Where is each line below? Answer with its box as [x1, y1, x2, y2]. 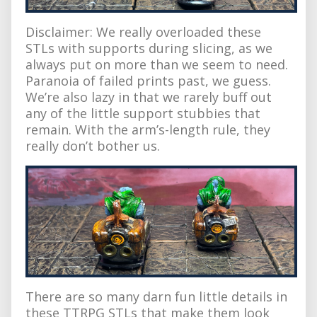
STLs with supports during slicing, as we [25, 39, 272, 57]
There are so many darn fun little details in [25, 287, 287, 305]
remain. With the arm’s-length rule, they [25, 120, 270, 138]
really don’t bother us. [25, 137, 160, 154]
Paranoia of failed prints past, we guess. [25, 71, 271, 89]
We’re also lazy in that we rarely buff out [25, 88, 272, 105]
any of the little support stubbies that [25, 104, 260, 122]
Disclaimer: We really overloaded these [25, 23, 261, 40]
